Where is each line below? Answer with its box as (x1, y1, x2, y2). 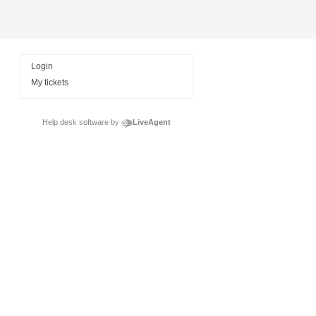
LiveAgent (133, 118, 171, 126)
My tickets (31, 78, 68, 87)
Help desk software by (42, 118, 119, 126)
